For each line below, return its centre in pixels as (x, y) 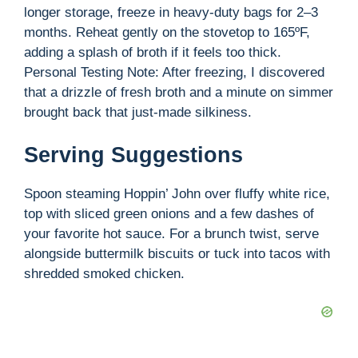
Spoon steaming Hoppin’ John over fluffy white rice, (177, 194)
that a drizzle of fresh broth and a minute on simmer (179, 92)
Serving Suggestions (133, 155)
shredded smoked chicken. (104, 274)
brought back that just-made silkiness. (138, 112)
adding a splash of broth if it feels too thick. (153, 52)
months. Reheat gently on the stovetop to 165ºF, (167, 32)
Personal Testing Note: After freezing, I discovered (174, 72)
